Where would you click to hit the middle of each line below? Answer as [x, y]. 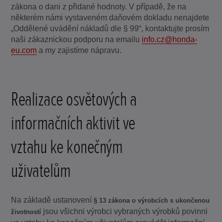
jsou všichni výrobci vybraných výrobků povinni [125, 212]
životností [26, 212]
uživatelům [41, 171]
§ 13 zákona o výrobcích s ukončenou [152, 201]
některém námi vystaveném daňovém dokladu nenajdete [110, 18]
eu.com [24, 51]
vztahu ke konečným [67, 147]
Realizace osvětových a [74, 100]
